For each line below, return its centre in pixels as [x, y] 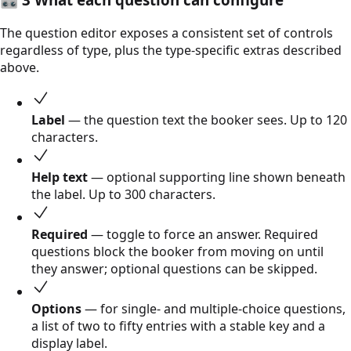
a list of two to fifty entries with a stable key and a [178, 326]
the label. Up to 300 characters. [123, 195]
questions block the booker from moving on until [177, 252]
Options [56, 309]
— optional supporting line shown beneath [217, 177]
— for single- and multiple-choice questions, [213, 309]
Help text [60, 177]
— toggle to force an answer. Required [203, 235]
